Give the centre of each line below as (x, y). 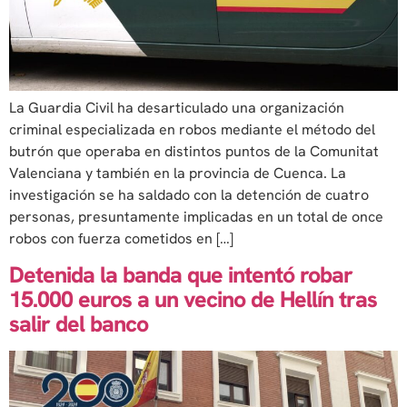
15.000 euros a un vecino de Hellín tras (193, 300)
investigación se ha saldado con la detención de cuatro (189, 194)
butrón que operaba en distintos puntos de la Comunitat (194, 151)
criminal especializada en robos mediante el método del (192, 129)
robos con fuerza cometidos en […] (121, 238)
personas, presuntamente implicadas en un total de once (196, 216)
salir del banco (79, 324)
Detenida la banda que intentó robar (181, 275)
